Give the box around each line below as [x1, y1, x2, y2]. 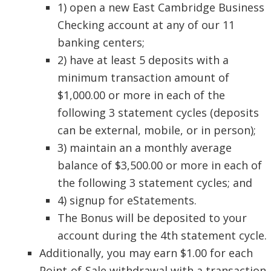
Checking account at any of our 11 [57, 18, 235, 33]
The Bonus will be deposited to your [57, 211, 247, 226]
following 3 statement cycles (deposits [57, 105, 259, 120]
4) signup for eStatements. [57, 193, 197, 208]
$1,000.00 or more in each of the [57, 88, 225, 103]
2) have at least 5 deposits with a [57, 53, 229, 68]
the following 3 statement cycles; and [57, 175, 252, 191]
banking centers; [57, 35, 145, 50]
